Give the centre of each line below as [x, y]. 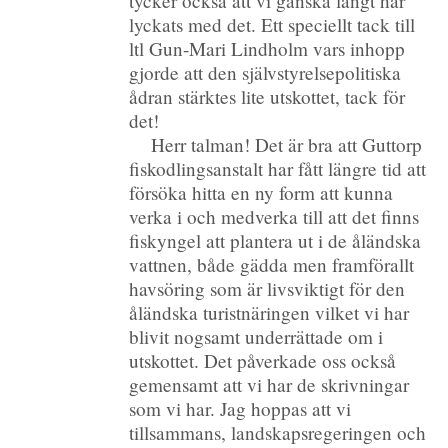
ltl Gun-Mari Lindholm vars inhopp [267, 48]
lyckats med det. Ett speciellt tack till [272, 24]
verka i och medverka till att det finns [274, 216]
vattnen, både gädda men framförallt [272, 264]
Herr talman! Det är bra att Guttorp [287, 144]
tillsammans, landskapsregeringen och [278, 432]
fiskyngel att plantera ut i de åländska [275, 240]
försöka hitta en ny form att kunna [261, 192]
